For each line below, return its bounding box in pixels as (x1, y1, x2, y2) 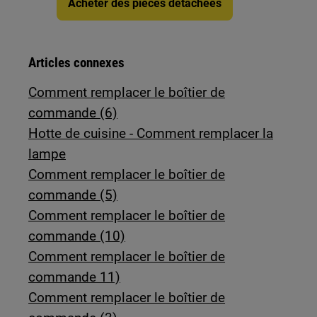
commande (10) (28, 228, 126, 245)
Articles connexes (28, 54, 125, 71)
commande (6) (28, 105, 118, 122)
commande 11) (28, 269, 121, 286)
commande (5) (28, 187, 118, 204)
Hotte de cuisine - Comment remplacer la (28, 125, 274, 142)
